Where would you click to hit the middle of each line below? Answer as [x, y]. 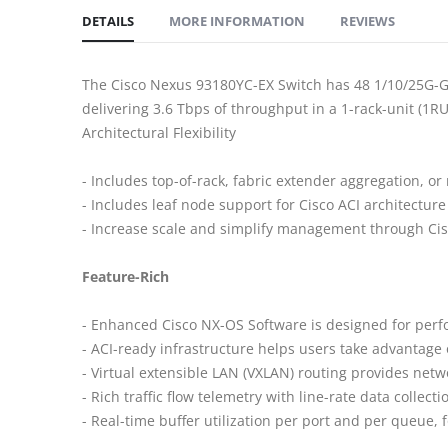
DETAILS [108, 20]
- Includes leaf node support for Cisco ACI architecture [264, 204]
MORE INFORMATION [237, 20]
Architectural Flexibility [159, 132]
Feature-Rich [125, 276]
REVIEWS [367, 20]
